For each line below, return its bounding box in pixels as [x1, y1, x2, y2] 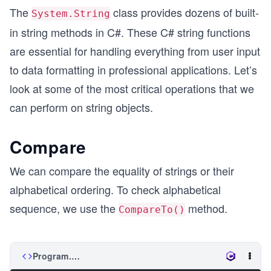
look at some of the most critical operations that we [10, 80, 254, 96]
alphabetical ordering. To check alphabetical [10, 181, 221, 197]
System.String [31, 8, 110, 19]
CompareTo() [119, 204, 185, 215]
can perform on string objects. [10, 99, 153, 115]
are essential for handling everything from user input [10, 43, 260, 59]
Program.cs [32, 250, 82, 262]
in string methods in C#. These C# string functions [10, 24, 250, 40]
